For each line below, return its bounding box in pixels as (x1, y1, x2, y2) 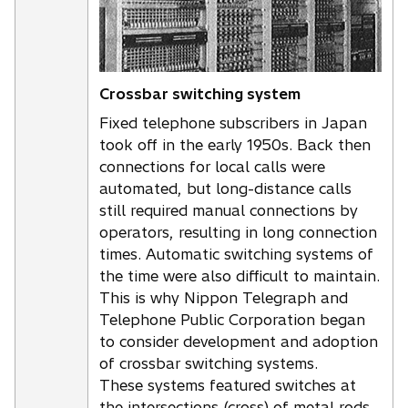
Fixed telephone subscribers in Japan (99, 113, 367, 132)
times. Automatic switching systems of (99, 244, 373, 263)
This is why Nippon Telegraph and (99, 288, 348, 307)
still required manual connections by (99, 200, 358, 219)
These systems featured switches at (99, 375, 356, 394)
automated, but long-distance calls (99, 178, 352, 198)
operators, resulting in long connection (99, 222, 377, 241)
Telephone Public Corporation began (99, 310, 365, 329)
